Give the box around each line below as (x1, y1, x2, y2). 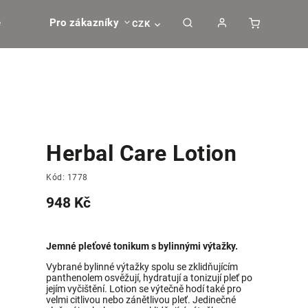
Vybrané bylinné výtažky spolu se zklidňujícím (46, 261, 239, 272)
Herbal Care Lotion (46, 140, 237, 166)
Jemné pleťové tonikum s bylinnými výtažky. (46, 241, 239, 252)
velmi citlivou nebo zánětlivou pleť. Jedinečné (46, 294, 236, 305)
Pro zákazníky (49, 16, 119, 29)
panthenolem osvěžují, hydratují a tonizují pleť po (46, 272, 253, 283)
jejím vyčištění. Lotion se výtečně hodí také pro (46, 283, 242, 294)
